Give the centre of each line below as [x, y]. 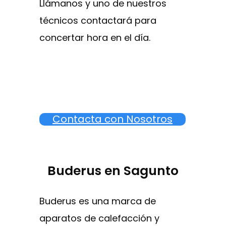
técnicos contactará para [98, 20]
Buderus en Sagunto [113, 171]
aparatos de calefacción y [99, 218]
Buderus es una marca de [98, 201]
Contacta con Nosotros [112, 119]
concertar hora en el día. [95, 37]
